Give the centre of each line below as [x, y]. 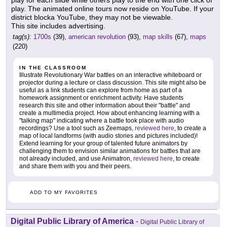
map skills [158, 37]
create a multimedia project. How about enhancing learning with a [109, 113]
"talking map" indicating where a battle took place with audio [102, 121]
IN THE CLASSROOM [53, 68]
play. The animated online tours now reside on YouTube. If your [112, 9]
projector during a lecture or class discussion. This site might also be [113, 83]
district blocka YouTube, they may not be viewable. [92, 17]
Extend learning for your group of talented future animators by [103, 144]
